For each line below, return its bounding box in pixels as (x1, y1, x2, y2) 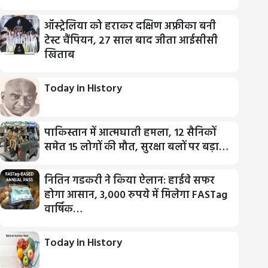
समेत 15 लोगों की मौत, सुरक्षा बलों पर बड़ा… (44, 139, 229, 157)
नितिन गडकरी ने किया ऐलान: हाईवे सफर (44, 172, 215, 190)
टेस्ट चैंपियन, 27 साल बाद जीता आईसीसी (44, 32, 218, 50)
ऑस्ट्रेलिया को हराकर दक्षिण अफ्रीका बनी (44, 17, 217, 35)
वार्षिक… (44, 201, 83, 219)
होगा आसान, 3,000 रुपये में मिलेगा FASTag (44, 187, 228, 205)
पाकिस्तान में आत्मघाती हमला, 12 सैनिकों (44, 124, 217, 142)
